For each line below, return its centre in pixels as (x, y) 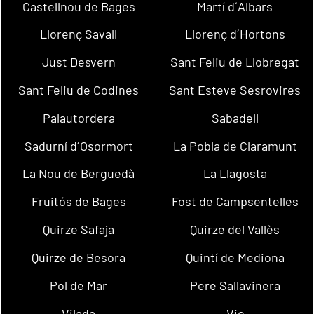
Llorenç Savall (79, 34)
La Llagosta (235, 173)
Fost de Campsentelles (235, 202)
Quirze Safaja (79, 230)
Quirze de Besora (79, 257)
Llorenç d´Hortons (235, 34)
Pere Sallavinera (235, 285)
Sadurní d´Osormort (78, 145)
